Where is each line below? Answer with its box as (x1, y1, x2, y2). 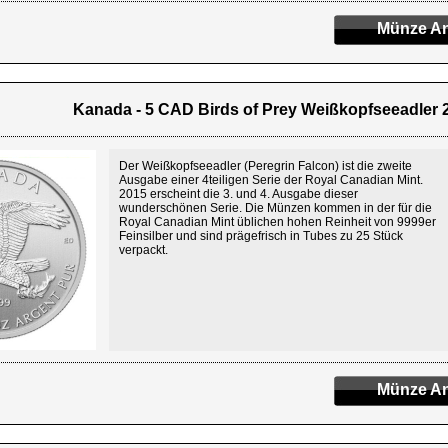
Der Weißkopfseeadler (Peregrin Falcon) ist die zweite (119, 159, 412, 173)
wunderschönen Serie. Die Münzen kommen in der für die (119, 201, 432, 215)
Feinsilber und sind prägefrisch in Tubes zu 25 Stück (119, 229, 403, 243)
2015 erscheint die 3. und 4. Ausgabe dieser (119, 187, 358, 201)
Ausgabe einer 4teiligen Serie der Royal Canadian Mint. (119, 173, 423, 187)
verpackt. (119, 243, 168, 257)
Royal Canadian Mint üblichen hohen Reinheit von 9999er (119, 215, 436, 229)
